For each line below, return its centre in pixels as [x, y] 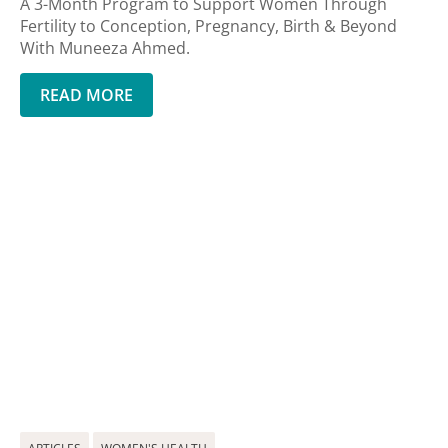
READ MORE [86, 95]
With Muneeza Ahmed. [105, 48]
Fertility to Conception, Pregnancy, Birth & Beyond [208, 26]
